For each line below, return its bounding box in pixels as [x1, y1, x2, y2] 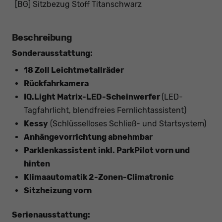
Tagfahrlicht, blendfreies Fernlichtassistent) [24, 106, 186, 115]
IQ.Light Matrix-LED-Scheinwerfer [24, 92, 162, 102]
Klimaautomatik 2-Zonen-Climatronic [24, 172, 173, 182]
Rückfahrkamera [24, 79, 89, 89]
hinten [24, 159, 50, 169]
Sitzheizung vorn [24, 186, 92, 196]
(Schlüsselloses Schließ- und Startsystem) [48, 119, 206, 129]
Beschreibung [12, 32, 72, 44]
